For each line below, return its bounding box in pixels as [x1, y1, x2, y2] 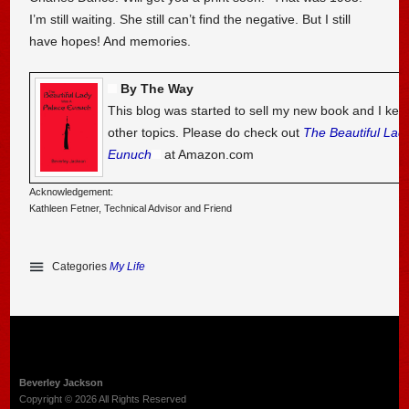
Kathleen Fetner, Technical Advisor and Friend [29, 202, 233, 214]
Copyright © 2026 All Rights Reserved [18, 393, 186, 404]
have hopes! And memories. [29, 34, 192, 49]
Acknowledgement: [29, 185, 114, 197]
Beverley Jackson [18, 376, 103, 388]
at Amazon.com [164, 146, 255, 162]
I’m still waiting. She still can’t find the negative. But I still [29, 12, 351, 27]
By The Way [121, 80, 194, 96]
